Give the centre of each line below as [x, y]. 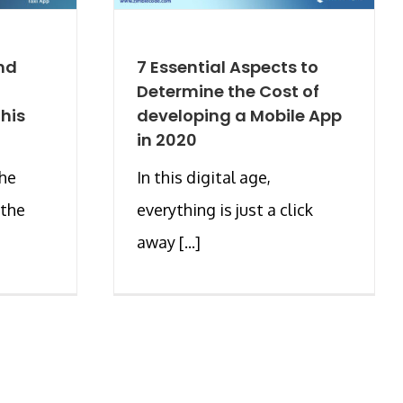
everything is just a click [225, 209]
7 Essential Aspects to [228, 67]
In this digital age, [204, 177]
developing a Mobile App [239, 115]
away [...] [169, 242]
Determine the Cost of [228, 91]
